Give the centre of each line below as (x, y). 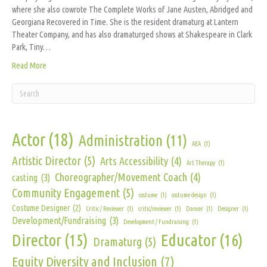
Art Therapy (201, 163)
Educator (189, 240)
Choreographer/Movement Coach (121, 177)
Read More (29, 66)
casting (25, 178)
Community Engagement (66, 193)
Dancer (195, 209)
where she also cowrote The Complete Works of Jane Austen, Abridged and (132, 10)
